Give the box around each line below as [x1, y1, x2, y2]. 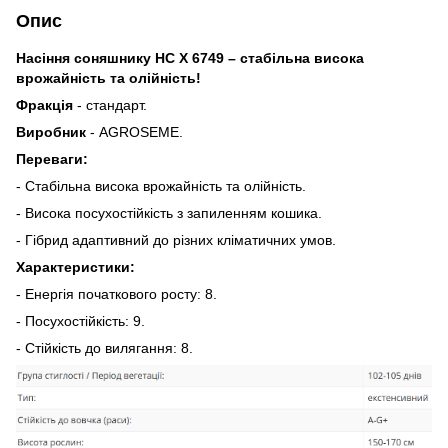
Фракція [16, 96, 77, 113]
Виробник [16, 123, 86, 140]
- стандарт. [77, 96, 147, 113]
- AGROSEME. [86, 123, 183, 140]
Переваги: [16, 150, 88, 167]
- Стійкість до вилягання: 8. [16, 339, 193, 356]
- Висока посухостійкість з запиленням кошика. [16, 204, 322, 221]
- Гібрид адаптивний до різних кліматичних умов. [16, 231, 336, 248]
